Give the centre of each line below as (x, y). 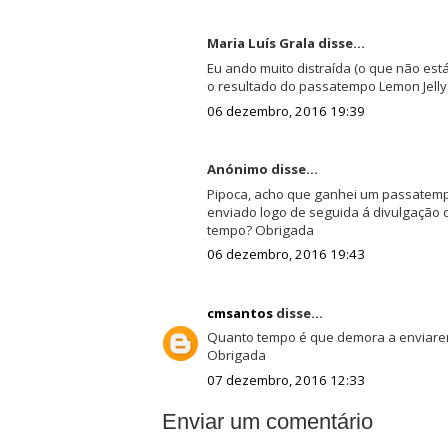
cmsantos (239, 312)
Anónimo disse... (262, 169)
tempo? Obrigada (260, 229)
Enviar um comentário (267, 421)
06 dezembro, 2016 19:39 (285, 110)
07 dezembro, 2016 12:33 (285, 380)
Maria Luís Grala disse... (285, 43)
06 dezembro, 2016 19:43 (285, 254)
